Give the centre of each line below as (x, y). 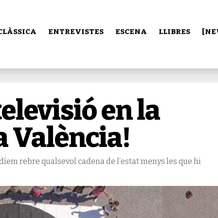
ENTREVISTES (76, 32)
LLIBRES (174, 32)
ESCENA (131, 32)
